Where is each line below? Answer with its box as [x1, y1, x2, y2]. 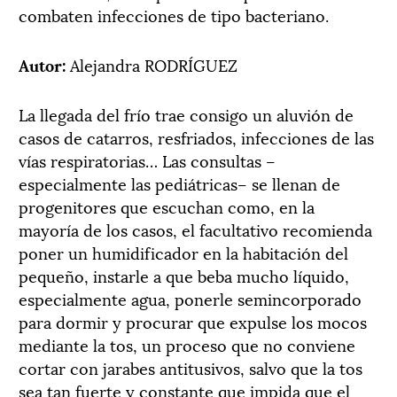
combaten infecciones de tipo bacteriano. [19, 2, 329, 27]
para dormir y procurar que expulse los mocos [19, 308, 367, 333]
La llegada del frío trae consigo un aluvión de [19, 101, 354, 126]
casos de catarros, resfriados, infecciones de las [19, 124, 374, 149]
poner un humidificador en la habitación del [19, 239, 348, 264]
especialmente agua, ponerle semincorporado [19, 285, 362, 310]
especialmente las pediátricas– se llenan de [19, 170, 340, 195]
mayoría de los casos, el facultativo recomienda [19, 216, 372, 241]
